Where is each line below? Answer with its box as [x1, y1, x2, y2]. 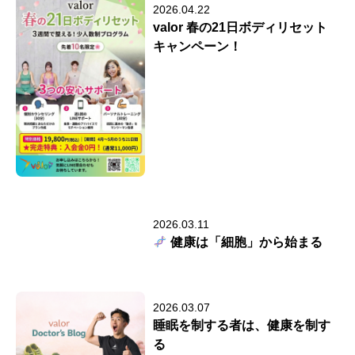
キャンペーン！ [153, 40, 242, 54]
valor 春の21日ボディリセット [153, 21, 328, 35]
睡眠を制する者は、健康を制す [153, 319, 331, 333]
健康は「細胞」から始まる [167, 235, 323, 250]
